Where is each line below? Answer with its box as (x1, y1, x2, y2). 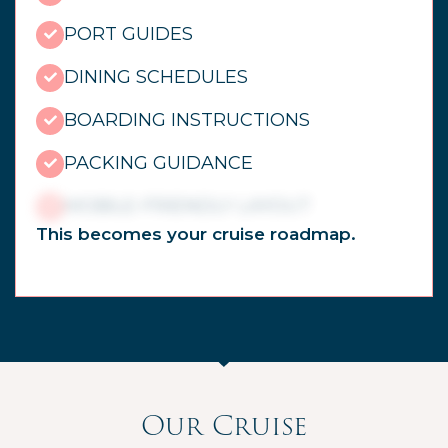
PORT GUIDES (64, 22, 193, 45)
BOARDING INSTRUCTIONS (64, 108, 310, 131)
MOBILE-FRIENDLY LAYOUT (64, 194, 311, 217)
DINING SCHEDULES (64, 65, 248, 88)
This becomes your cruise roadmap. (36, 223, 356, 244)
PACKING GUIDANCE (64, 151, 253, 174)
